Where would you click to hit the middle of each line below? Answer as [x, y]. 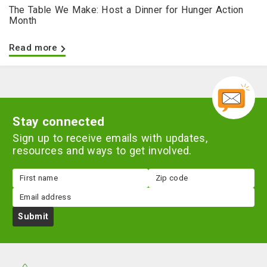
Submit [33, 216]
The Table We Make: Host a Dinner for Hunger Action [126, 10]
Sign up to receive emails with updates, [110, 138]
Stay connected [59, 121]
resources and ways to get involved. [102, 150]
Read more [33, 48]
